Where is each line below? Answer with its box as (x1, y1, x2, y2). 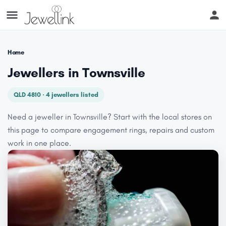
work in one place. (8, 138, 71, 148)
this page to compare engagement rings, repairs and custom (8, 125, 214, 135)
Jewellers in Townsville (8, 65, 145, 81)
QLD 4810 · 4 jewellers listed (14, 91, 98, 98)
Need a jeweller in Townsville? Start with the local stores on (8, 112, 212, 122)
